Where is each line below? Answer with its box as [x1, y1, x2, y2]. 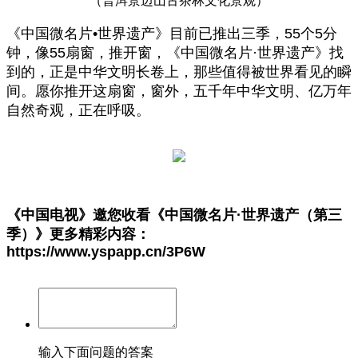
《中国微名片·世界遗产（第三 [150, 206, 342, 223]
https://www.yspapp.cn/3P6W [6, 243, 205, 260]
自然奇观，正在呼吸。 [6, 101, 150, 118]
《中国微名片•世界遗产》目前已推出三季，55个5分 [6, 25, 337, 42]
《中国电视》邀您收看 [6, 206, 150, 223]
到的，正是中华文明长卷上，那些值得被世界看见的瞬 [6, 63, 352, 80]
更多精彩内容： [50, 225, 150, 242]
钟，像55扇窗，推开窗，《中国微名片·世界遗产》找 [6, 44, 344, 61]
